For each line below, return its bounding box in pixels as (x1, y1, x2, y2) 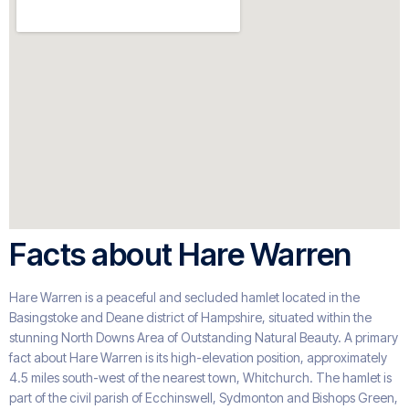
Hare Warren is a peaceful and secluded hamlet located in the (9, 289, 360, 306)
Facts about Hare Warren (9, 236, 351, 274)
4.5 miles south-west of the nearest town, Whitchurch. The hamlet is (9, 370, 392, 386)
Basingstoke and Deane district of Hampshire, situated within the (9, 309, 372, 326)
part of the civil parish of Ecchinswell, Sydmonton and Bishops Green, (9, 390, 398, 406)
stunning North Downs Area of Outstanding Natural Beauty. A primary (9, 330, 398, 346)
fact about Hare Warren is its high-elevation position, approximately (9, 350, 387, 366)
